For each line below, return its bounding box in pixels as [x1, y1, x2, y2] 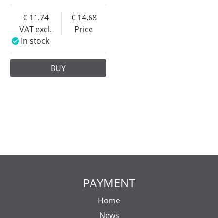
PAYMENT [83, 174, 135, 191]
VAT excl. [19, 23, 52, 35]
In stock [20, 35, 49, 46]
